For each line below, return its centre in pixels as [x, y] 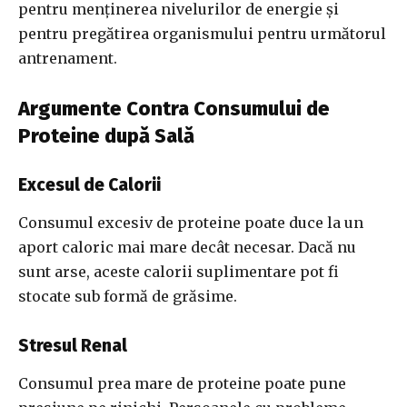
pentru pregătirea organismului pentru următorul [202, 34]
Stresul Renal [73, 346]
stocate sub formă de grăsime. [128, 297]
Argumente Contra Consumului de [174, 109]
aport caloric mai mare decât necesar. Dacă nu [187, 248]
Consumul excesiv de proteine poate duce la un [191, 223]
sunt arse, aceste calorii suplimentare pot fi [179, 272]
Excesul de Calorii [89, 185]
